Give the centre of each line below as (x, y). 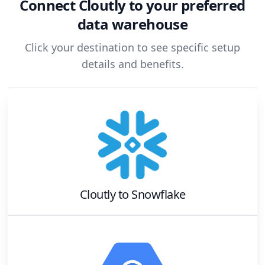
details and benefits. (132, 64)
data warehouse (132, 24)
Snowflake (159, 195)
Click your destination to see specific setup (132, 48)
